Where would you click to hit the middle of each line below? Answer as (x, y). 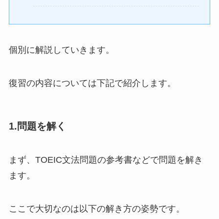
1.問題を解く (37, 126)
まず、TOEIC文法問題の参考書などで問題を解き (106, 160)
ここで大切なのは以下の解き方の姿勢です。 (97, 209)
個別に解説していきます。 (61, 50)
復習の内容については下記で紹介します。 (92, 83)
